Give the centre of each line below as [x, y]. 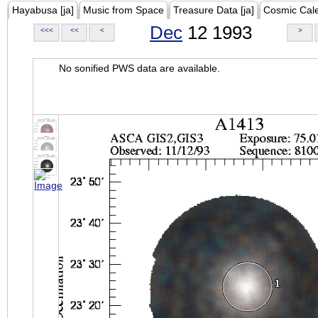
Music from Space [124, 10]
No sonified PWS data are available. [139, 68]
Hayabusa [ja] [43, 10]
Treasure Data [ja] [214, 10]
